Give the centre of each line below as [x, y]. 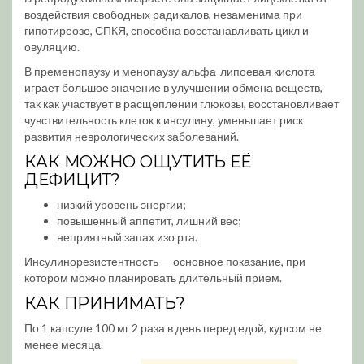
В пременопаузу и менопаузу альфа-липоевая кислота [170, 71]
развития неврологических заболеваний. [132, 136]
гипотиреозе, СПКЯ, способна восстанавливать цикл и [167, 30]
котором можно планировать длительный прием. [153, 277]
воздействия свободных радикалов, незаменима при [163, 14]
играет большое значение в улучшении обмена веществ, [173, 87]
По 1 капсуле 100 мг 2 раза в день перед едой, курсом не [173, 328]
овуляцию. [52, 47]
